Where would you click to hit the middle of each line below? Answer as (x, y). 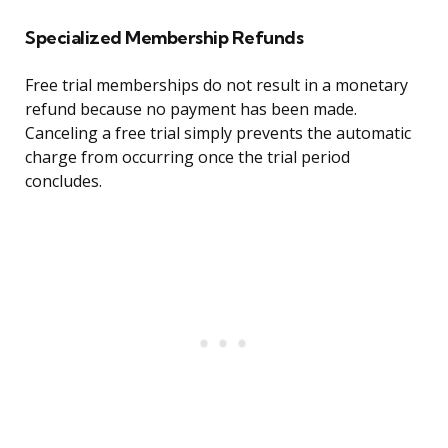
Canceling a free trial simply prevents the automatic (218, 133)
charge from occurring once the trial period (187, 157)
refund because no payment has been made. (191, 109)
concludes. (63, 181)
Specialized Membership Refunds (164, 38)
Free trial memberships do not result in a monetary (216, 85)
